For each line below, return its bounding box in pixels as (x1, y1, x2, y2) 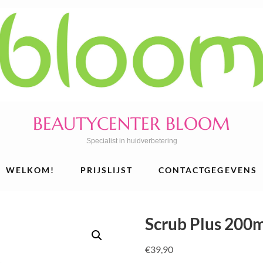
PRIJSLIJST (80, 164, 133, 175)
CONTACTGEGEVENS (158, 164, 258, 175)
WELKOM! (5, 164, 55, 175)
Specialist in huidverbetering (86, 136, 177, 145)
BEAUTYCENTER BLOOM (33, 112, 230, 134)
